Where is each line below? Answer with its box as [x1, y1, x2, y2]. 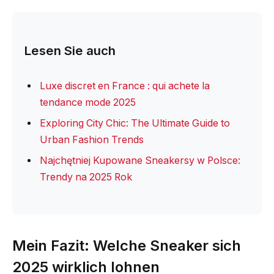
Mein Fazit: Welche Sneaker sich [12, 236, 241, 254]
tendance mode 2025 [40, 96, 136, 108]
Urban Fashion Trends [40, 133, 144, 146]
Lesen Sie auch [24, 43, 116, 59]
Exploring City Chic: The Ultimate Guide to [40, 117, 230, 129]
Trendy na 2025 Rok [40, 171, 132, 183]
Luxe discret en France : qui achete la [40, 80, 210, 92]
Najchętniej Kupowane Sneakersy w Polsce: [40, 154, 240, 166]
